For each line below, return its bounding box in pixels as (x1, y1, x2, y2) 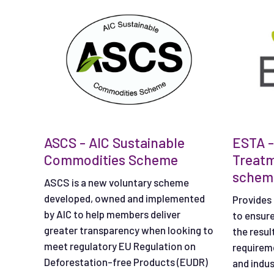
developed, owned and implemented (44, 191, 205, 204)
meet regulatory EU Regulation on (44, 239, 196, 252)
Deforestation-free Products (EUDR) (44, 255, 208, 268)
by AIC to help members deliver (44, 207, 180, 220)
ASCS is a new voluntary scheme (44, 176, 189, 188)
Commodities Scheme (44, 150, 178, 168)
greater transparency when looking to (44, 223, 213, 236)
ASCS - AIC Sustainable (44, 133, 185, 151)
